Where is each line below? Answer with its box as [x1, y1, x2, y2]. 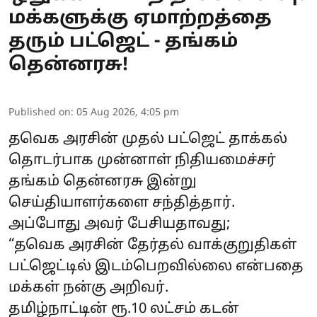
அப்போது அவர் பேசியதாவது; [8, 215, 230, 233]
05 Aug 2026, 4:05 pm [76, 106, 179, 119]
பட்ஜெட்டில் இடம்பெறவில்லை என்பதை [8, 258, 304, 275]
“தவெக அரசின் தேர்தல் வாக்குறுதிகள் [8, 236, 296, 254]
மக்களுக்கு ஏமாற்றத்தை [8, 6, 272, 30]
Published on [8, 106, 71, 119]
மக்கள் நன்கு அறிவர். [8, 279, 168, 296]
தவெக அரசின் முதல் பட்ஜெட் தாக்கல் [8, 130, 287, 148]
